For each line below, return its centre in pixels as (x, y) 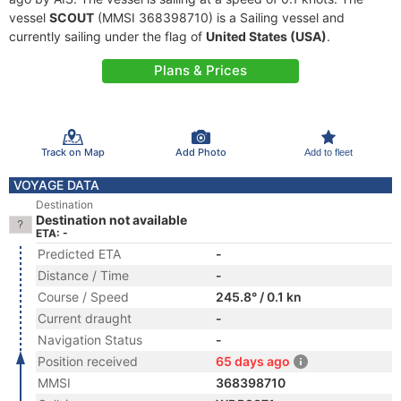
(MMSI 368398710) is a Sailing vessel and (219, 17)
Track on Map (73, 152)
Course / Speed (83, 297)
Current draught (85, 318)
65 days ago (253, 361)
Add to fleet (328, 152)
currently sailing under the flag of (107, 36)
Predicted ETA (79, 254)
